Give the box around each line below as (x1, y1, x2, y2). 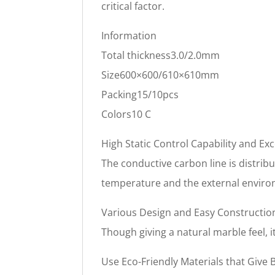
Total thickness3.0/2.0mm (101, 48, 220, 63)
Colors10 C (101, 107, 152, 122)
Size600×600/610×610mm (101, 68, 220, 82)
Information (101, 29, 157, 43)
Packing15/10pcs (101, 88, 179, 102)
